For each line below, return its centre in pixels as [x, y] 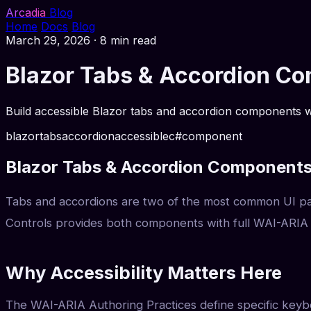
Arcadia [26, 12]
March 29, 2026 [48, 40]
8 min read [128, 40]
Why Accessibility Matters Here [144, 272]
